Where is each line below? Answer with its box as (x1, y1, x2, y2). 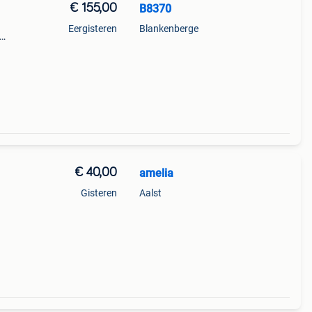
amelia (139, 166, 173, 180)
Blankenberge (139, 23, 198, 34)
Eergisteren (68, 23, 117, 34)
